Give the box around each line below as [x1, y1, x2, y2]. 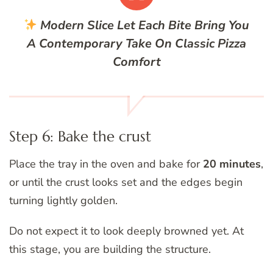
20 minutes [203, 157, 261, 172]
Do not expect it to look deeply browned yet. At [9, 224, 244, 239]
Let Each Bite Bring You [114, 17, 250, 34]
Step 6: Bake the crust [9, 127, 151, 146]
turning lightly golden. [9, 193, 118, 208]
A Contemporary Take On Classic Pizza [27, 35, 246, 52]
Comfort [112, 54, 161, 71]
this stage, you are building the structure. [9, 242, 211, 257]
